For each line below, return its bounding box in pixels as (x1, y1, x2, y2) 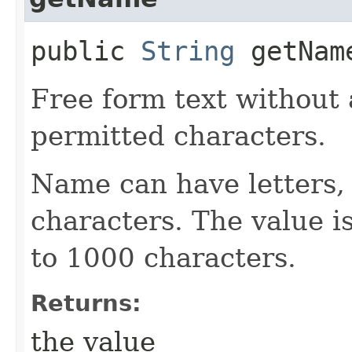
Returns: (31, 289, 141, 317)
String (141, 35, 235, 67)
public (31, 35, 141, 67)
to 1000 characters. (31, 241, 296, 273)
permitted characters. (31, 119, 326, 152)
